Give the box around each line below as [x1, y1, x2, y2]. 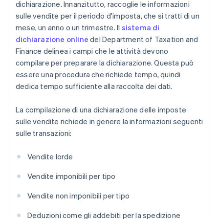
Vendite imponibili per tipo [27, 171, 116, 181]
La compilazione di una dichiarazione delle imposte [16, 105, 187, 115]
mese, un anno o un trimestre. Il [16, 22, 122, 33]
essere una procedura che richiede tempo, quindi [16, 69, 181, 80]
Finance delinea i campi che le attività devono [16, 46, 169, 56]
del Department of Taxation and [88, 34, 198, 44]
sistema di [121, 22, 160, 33]
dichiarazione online [16, 34, 88, 44]
